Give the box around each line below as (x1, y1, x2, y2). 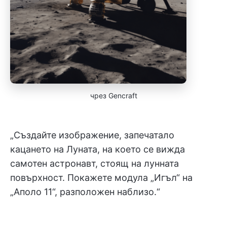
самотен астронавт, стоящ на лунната (10, 158, 179, 169)
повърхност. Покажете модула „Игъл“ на (10, 172, 193, 183)
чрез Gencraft (90, 91, 137, 100)
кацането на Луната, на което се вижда (10, 144, 185, 155)
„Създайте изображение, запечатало (10, 130, 174, 140)
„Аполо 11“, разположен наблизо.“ (10, 186, 160, 197)
